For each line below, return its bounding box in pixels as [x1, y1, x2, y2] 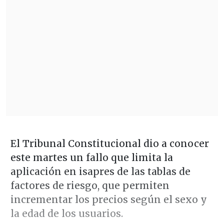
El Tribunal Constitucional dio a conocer [10, 137, 209, 150]
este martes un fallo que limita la [10, 151, 173, 164]
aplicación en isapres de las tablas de [10, 165, 190, 178]
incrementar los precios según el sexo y [10, 193, 207, 206]
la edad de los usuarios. [10, 207, 123, 220]
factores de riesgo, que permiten [10, 179, 169, 192]
